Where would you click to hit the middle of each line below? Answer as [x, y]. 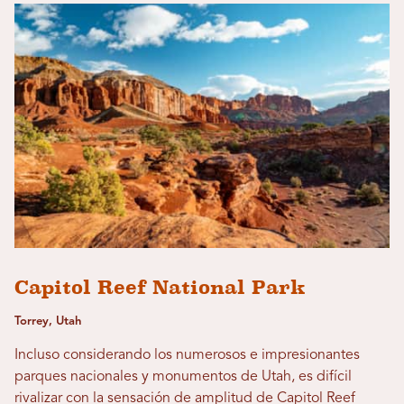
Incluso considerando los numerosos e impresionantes [187, 356]
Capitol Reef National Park [160, 288]
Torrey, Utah [48, 322]
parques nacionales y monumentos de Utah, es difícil [183, 377]
